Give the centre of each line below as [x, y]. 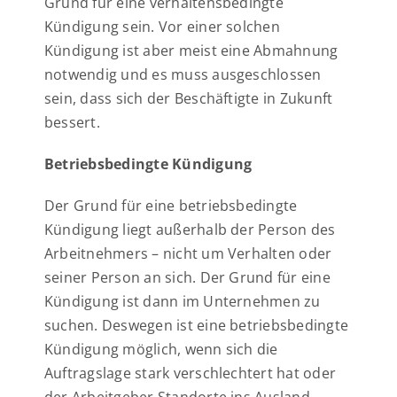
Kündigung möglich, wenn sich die [161, 349]
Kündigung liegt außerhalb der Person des [190, 230]
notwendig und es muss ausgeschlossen [183, 74]
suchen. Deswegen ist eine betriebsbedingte [197, 325]
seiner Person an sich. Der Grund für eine [187, 277]
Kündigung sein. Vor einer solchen [162, 27]
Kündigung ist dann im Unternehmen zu [183, 301]
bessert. [72, 122]
